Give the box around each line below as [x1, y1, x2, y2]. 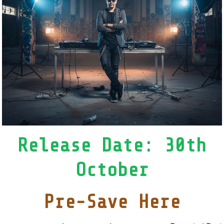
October [75, 159, 149, 181]
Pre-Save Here [43, 191, 180, 213]
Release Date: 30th [17, 134, 206, 156]
